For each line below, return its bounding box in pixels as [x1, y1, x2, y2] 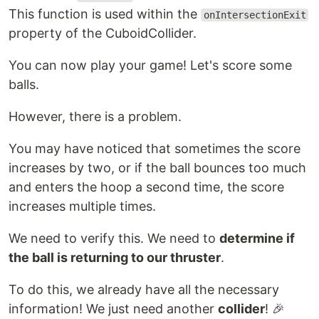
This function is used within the [9, 6, 201, 21]
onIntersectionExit [203, 9, 306, 21]
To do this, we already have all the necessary [9, 282, 279, 297]
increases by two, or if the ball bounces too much [9, 160, 306, 175]
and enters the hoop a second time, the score [9, 179, 284, 194]
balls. [9, 77, 39, 92]
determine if [219, 231, 295, 246]
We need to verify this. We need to [9, 231, 219, 246]
